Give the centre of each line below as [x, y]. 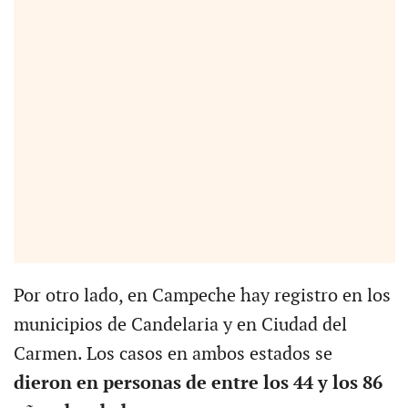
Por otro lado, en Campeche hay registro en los [202, 296]
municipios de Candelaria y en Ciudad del [180, 325]
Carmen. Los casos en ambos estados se [173, 354]
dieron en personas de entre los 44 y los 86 [198, 383]
